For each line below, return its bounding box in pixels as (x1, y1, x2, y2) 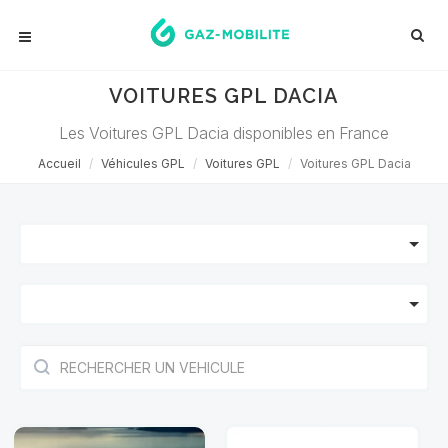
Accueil (37, 156, 81, 171)
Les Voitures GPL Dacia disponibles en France (59, 123, 389, 143)
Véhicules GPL (100, 156, 185, 171)
